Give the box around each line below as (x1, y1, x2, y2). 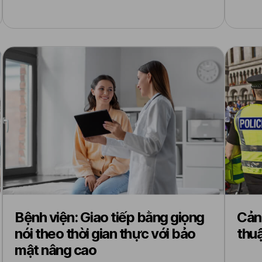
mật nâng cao (15, 242, 96, 258)
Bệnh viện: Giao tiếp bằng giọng (15, 209, 204, 226)
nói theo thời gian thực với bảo (15, 225, 195, 242)
